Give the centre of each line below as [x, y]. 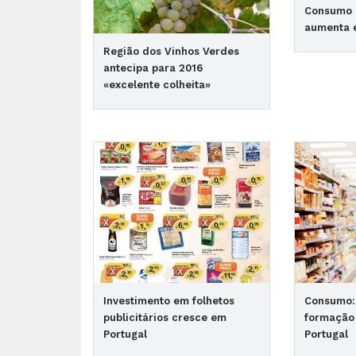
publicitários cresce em [165, 318]
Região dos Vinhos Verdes [171, 52]
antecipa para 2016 [153, 68]
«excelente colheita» [157, 85]
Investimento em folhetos [169, 301]
